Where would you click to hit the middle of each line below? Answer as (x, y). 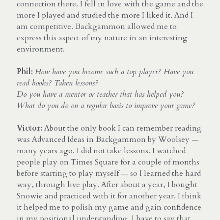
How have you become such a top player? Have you (114, 71)
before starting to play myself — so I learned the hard (109, 173)
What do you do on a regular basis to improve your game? (106, 105)
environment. (41, 49)
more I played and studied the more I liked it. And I (105, 15)
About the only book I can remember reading (123, 128)
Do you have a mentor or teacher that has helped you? (100, 94)
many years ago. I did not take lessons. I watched (101, 151)
